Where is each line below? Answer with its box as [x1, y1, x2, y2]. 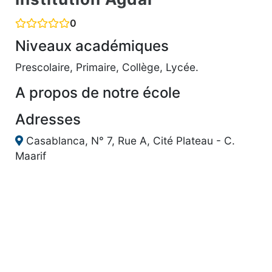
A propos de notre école [15, 83, 180, 101]
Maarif [15, 149, 46, 162]
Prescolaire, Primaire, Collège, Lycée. [15, 60, 199, 73]
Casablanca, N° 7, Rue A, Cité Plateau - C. [23, 134, 235, 147]
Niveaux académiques [15, 36, 169, 55]
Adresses [15, 110, 81, 128]
